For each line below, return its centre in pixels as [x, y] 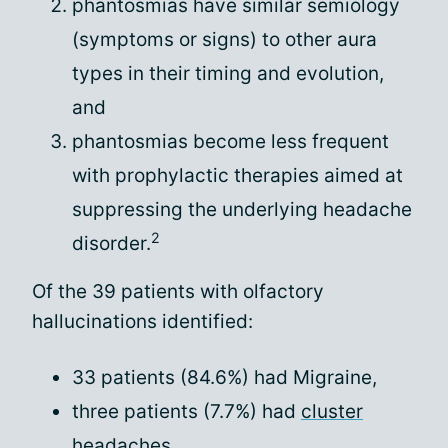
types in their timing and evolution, [228, 73]
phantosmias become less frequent [230, 141]
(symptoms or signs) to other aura [224, 39]
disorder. [111, 243]
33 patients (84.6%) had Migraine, [224, 377]
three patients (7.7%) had [186, 411]
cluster [332, 411]
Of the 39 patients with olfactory [178, 291]
